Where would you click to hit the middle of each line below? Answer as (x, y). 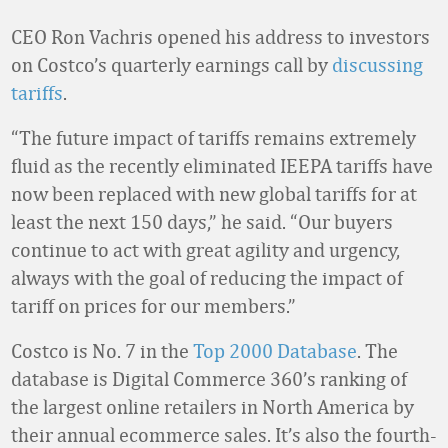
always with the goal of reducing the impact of (207, 277)
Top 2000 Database (275, 350)
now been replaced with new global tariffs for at (214, 193)
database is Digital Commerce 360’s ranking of (209, 378)
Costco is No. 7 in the (102, 350)
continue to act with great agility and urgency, (205, 249)
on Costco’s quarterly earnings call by (171, 64)
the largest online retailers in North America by (212, 406)
